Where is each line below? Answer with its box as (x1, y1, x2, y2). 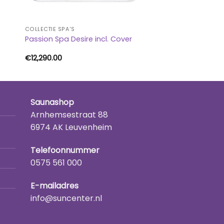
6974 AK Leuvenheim (30, 121, 112, 133)
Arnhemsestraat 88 (30, 109, 108, 121)
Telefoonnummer (30, 144, 99, 156)
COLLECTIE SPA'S (24, 25, 75, 33)
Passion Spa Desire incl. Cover (24, 33, 132, 44)
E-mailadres (30, 180, 78, 192)
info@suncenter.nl (30, 192, 102, 204)
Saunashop (30, 96, 74, 108)
